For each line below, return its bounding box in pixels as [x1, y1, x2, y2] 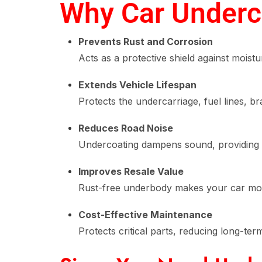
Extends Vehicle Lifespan [78, 79, 196, 91]
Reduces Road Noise [78, 122, 173, 134]
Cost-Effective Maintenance [78, 209, 212, 220]
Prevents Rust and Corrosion [78, 36, 213, 47]
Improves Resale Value [78, 166, 184, 177]
